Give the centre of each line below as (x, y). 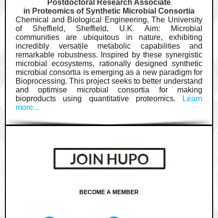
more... (27, 107)
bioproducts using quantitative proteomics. (99, 99)
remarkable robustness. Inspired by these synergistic (109, 55)
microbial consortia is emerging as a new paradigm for (109, 72)
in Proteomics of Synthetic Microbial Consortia (109, 11)
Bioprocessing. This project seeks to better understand (109, 81)
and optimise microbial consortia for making (109, 90)
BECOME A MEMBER (109, 192)
